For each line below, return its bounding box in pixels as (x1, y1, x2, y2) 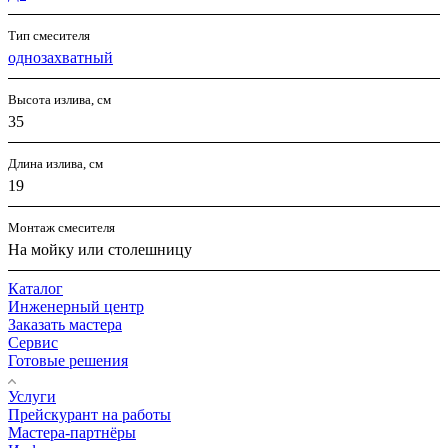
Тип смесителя (8, 28, 90, 44)
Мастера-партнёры (8, 424, 136, 442)
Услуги (8, 388, 56, 406)
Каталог (8, 280, 63, 298)
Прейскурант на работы (8, 406, 171, 424)
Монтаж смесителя (8, 220, 115, 236)
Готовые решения (8, 352, 128, 370)
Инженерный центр (8, 298, 144, 316)
